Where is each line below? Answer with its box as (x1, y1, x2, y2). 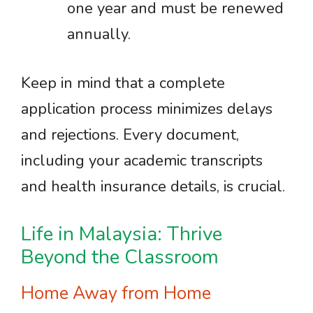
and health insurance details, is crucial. (21, 176, 285, 197)
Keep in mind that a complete (21, 73, 225, 94)
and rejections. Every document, (21, 124, 239, 145)
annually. (67, 24, 131, 45)
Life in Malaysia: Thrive (21, 221, 222, 247)
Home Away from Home (21, 282, 211, 305)
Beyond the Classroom (21, 244, 219, 270)
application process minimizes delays (21, 99, 272, 119)
